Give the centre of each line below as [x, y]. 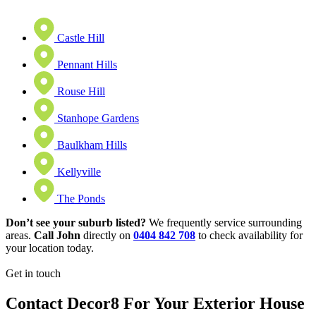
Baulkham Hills [92, 145]
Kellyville [79, 171]
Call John [57, 235]
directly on [107, 235]
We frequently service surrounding [224, 222]
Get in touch [33, 273]
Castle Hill [81, 37]
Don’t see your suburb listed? [76, 222]
